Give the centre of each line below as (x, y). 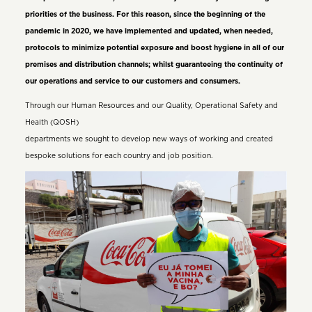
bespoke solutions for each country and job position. (119, 156)
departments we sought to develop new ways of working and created (149, 139)
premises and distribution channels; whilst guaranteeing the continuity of (154, 65)
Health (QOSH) (52, 122)
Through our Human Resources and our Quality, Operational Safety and (151, 106)
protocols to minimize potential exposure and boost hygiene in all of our (154, 48)
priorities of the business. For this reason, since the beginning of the (145, 15)
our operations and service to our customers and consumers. (132, 82)
